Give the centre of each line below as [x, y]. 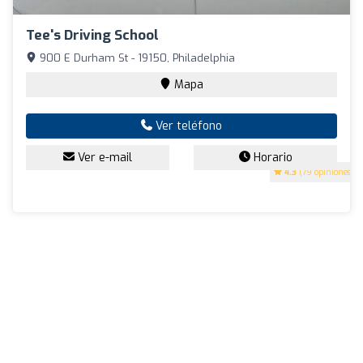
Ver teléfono [187, 126]
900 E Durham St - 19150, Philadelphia [136, 58]
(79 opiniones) [325, 172]
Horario [271, 157]
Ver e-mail [103, 157]
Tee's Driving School [92, 35]
